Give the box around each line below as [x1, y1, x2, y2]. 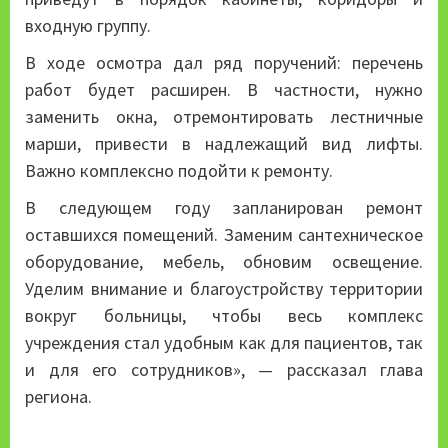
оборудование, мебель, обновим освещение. [25, 250, 423, 274]
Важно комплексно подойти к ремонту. [25, 159, 333, 183]
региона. [25, 385, 92, 409]
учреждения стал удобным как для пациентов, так [25, 331, 423, 355]
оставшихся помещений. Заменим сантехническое [25, 223, 423, 247]
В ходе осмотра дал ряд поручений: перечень [25, 51, 423, 75]
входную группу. [25, 14, 151, 38]
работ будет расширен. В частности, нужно [25, 78, 423, 102]
